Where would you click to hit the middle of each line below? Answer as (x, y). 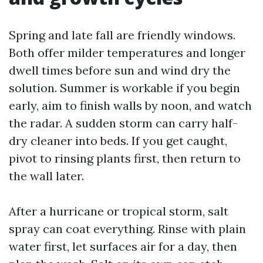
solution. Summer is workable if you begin (124, 88)
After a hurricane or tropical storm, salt (119, 211)
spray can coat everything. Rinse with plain (127, 229)
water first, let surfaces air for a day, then (123, 246)
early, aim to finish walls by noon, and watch (130, 105)
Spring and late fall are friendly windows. (122, 35)
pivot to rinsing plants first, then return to (125, 158)
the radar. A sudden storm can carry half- (123, 123)
